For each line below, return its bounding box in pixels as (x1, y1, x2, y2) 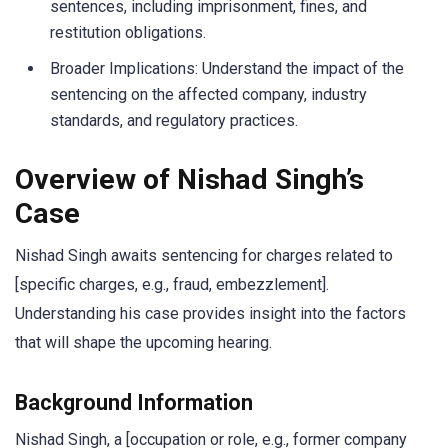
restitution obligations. (50, 23, 206, 43)
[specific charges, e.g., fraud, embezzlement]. (15, 274, 329, 294)
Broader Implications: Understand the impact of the (50, 59, 404, 79)
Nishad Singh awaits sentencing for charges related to (15, 245, 393, 265)
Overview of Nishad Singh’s (15, 162, 364, 196)
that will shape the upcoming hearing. (15, 332, 272, 352)
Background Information (15, 389, 253, 415)
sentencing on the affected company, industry (50, 85, 367, 105)
